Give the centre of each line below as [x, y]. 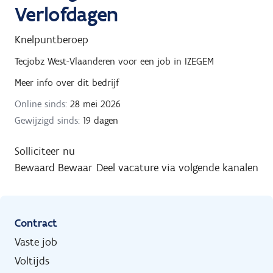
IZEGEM [199, 61]
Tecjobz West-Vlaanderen [65, 61]
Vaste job [36, 242]
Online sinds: [41, 104]
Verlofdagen [66, 14]
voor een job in [150, 61]
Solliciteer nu [45, 151]
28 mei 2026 [94, 104]
